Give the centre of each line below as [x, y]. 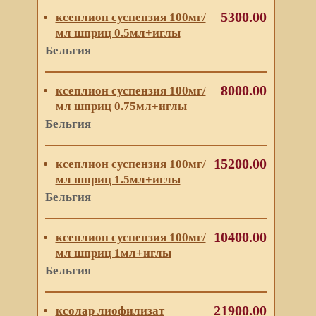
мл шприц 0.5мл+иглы [118, 33]
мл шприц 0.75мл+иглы [121, 106]
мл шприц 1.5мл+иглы [118, 180]
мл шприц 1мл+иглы [113, 253]
